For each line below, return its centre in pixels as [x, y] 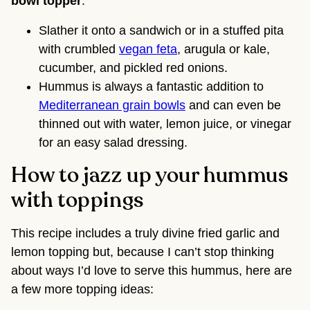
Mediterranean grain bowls [112, 106]
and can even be [233, 106]
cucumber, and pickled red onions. [133, 68]
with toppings [77, 201]
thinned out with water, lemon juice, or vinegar [165, 124]
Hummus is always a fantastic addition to [151, 87]
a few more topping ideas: [82, 290]
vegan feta [148, 49]
